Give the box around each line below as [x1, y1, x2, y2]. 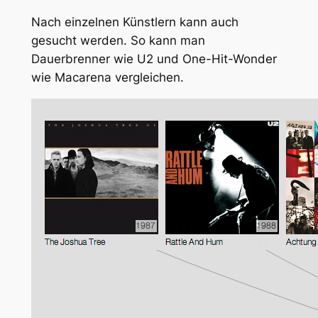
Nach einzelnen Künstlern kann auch [31, 14, 238, 29]
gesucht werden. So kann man [31, 33, 205, 48]
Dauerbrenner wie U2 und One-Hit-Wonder [31, 51, 277, 66]
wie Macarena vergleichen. [31, 70, 184, 84]
